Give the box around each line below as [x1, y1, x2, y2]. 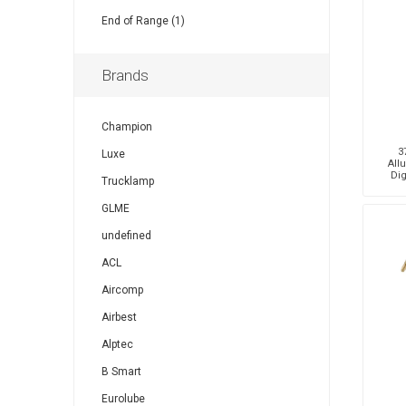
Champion [101, 121, 152, 133]
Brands [101, 66, 149, 84]
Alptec [101, 338, 133, 351]
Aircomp [101, 284, 143, 296]
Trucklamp [101, 175, 154, 188]
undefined [101, 229, 151, 242]
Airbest [101, 311, 137, 324]
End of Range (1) [101, 14, 185, 27]
